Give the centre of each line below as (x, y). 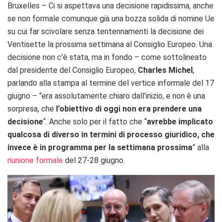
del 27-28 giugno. (94, 161)
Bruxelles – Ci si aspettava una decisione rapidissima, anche (111, 6)
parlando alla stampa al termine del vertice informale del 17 (111, 83)
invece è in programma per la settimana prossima (100, 148)
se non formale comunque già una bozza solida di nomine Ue (111, 19)
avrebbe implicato (180, 122)
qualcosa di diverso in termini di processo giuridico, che (111, 135)
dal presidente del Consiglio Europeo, (73, 70)
